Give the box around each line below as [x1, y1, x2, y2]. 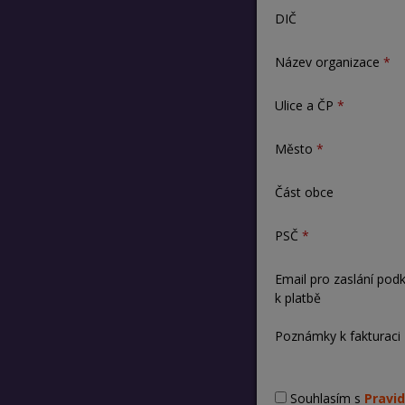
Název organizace [274, 53, 380, 71]
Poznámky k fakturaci [274, 327, 400, 345]
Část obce [274, 184, 334, 202]
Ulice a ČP [274, 97, 334, 115]
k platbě [274, 289, 321, 307]
